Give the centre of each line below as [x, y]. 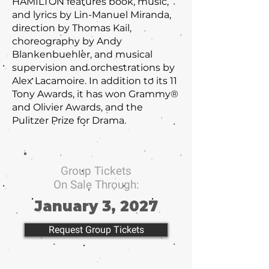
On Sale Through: [96, 185]
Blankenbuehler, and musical [82, 54]
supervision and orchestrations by [93, 68]
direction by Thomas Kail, [72, 28]
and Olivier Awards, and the [77, 107]
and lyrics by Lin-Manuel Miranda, [92, 15]
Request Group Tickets [96, 230]
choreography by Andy [67, 41]
